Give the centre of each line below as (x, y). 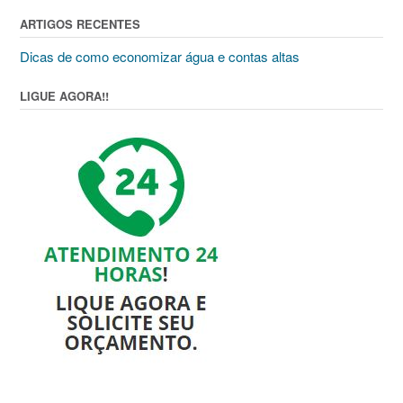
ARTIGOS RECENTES (80, 24)
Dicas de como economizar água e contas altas (160, 57)
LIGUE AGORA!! (64, 96)
